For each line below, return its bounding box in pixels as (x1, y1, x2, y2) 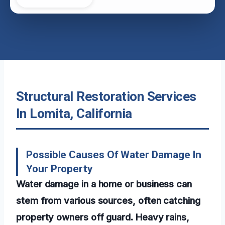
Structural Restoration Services (16, 88, 196, 104)
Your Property (26, 162, 92, 175)
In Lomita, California (16, 105, 132, 121)
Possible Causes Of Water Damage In (26, 148, 202, 161)
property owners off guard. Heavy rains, (16, 211, 189, 222)
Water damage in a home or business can (16, 178, 192, 189)
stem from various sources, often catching (16, 194, 200, 206)
